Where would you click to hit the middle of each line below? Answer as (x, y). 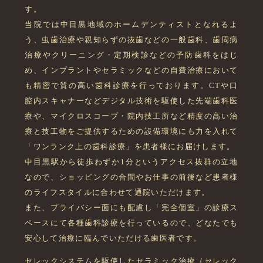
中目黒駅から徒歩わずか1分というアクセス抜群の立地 (131, 162)
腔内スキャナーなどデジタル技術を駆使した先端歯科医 (131, 101)
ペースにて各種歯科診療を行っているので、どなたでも (131, 223)
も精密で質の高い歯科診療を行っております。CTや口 (131, 86)
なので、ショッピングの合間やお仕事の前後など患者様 (131, 177)
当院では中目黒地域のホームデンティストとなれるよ (131, 25)
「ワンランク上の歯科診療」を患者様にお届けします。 (130, 147)
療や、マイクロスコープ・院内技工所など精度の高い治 (131, 116)
